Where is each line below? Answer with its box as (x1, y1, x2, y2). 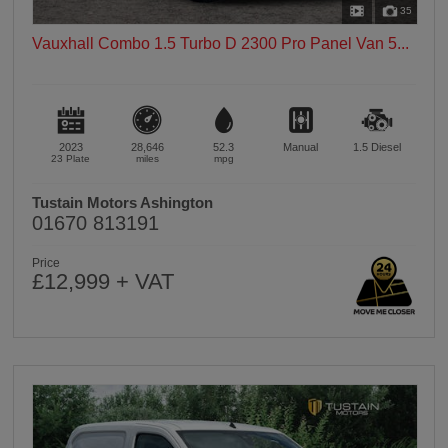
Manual (283, 140, 319, 153)
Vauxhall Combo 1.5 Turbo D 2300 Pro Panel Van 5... (32, 34, 410, 52)
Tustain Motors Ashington (32, 194, 214, 212)
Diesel (371, 140, 402, 153)
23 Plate (51, 152, 91, 164)
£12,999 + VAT (32, 269, 175, 295)
